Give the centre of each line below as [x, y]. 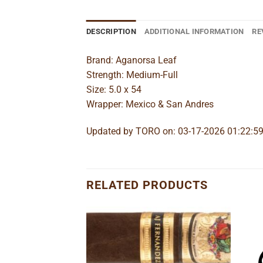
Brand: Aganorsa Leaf [131, 60]
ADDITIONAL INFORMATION [194, 31]
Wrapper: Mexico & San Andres [150, 104]
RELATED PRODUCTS [147, 185]
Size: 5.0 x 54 [114, 90]
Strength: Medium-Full [132, 75]
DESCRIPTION [111, 31]
